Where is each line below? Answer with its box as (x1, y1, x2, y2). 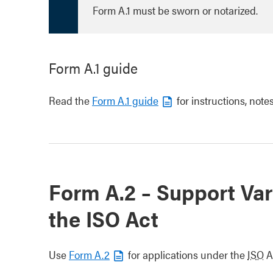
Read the (49, 93, 92, 108)
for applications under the (126, 247, 247, 262)
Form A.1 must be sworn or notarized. (93, 2, 258, 18)
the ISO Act (49, 202, 158, 234)
